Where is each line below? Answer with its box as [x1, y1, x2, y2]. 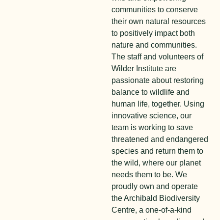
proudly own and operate [111, 182, 198, 191]
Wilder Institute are [111, 64, 177, 73]
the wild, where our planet [111, 158, 201, 167]
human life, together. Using [111, 99, 205, 108]
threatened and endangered [111, 135, 209, 143]
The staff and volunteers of [111, 52, 204, 61]
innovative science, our [111, 111, 192, 120]
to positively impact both [111, 28, 195, 37]
